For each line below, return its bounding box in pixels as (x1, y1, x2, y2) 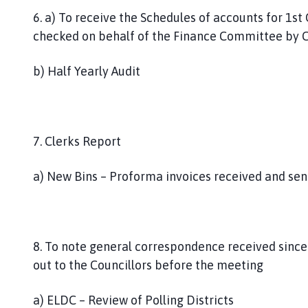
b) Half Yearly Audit (33, 63, 140, 78)
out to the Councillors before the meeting (33, 257, 263, 272)
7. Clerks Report (33, 133, 121, 148)
